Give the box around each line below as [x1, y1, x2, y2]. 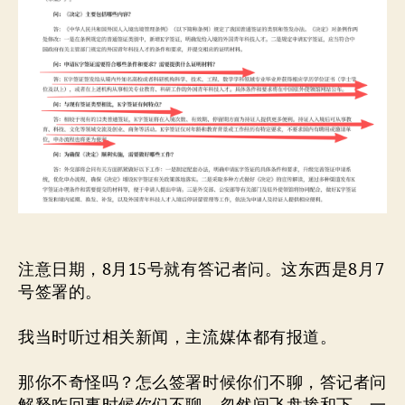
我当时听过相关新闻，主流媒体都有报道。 [18, 326, 337, 348]
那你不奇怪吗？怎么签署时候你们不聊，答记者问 [18, 372, 387, 393]
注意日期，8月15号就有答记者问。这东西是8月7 [18, 259, 385, 280]
